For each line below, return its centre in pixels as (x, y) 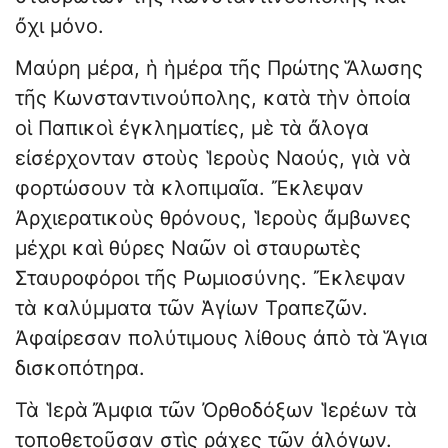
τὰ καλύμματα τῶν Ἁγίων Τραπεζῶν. (191, 308)
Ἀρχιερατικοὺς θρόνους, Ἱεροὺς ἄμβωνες (213, 218)
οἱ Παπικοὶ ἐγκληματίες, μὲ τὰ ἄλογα (192, 128)
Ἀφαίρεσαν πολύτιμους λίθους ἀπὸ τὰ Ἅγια (221, 338)
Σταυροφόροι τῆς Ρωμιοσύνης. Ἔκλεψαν (210, 278)
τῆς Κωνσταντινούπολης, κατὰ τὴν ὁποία (213, 98)
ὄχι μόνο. (59, 26)
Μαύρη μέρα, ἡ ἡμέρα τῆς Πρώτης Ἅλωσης (219, 68)
